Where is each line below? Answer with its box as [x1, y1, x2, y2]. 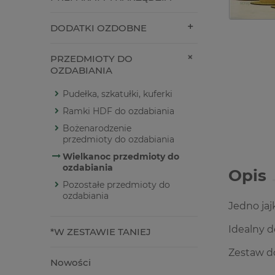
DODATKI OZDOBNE [50, 22, 147, 34]
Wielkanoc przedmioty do [63, 151, 179, 163]
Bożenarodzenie [63, 123, 131, 134]
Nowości [50, 257, 91, 269]
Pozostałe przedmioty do [63, 179, 170, 191]
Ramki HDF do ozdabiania [63, 106, 174, 117]
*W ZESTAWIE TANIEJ [50, 226, 151, 238]
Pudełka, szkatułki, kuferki [63, 88, 172, 100]
